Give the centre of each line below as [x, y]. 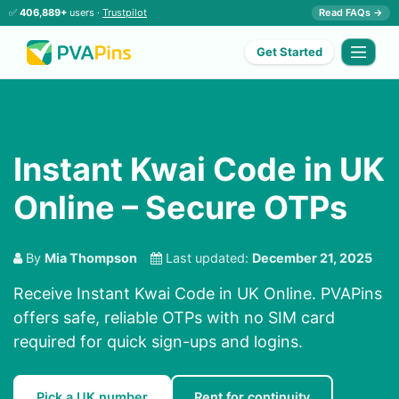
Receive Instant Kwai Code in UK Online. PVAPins [198, 294]
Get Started [290, 52]
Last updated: [207, 258]
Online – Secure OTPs [180, 208]
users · [85, 12]
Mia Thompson [91, 258]
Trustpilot [125, 12]
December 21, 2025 [312, 258]
